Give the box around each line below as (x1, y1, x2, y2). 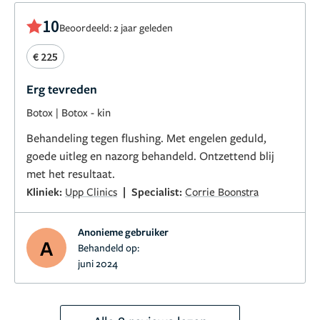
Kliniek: (26, 184, 65, 199)
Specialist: (131, 184, 185, 199)
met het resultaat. (26, 165, 115, 181)
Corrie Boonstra (185, 184, 259, 199)
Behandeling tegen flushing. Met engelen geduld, (26, 129, 266, 146)
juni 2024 (78, 256, 118, 270)
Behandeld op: (78, 240, 139, 254)
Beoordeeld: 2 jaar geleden (59, 20, 173, 34)
